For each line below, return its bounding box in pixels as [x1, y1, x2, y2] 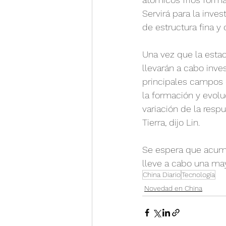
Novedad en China [144, 184, 202, 192]
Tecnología [182, 170, 215, 179]
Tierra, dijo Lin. [142, 117, 200, 128]
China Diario [143, 170, 181, 179]
